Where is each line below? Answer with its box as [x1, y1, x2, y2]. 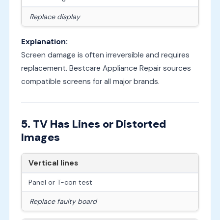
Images [21, 130, 60, 145]
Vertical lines [28, 158, 78, 168]
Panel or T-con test [28, 178, 92, 187]
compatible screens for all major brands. [21, 77, 160, 87]
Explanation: [21, 37, 68, 47]
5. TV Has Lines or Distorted [21, 117, 166, 132]
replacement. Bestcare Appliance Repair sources [21, 63, 191, 74]
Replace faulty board [29, 197, 97, 206]
